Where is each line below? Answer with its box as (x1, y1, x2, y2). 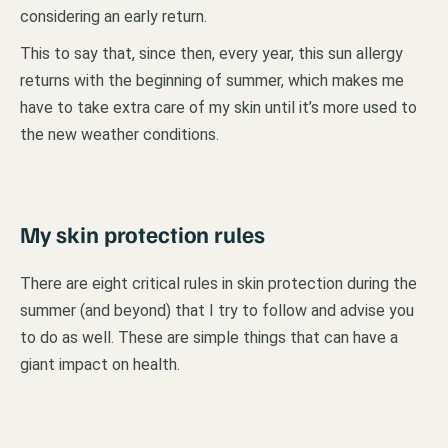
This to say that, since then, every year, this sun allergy (20, 43, 403, 63)
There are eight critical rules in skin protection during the (20, 273, 417, 293)
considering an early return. (20, 6, 207, 26)
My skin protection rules (20, 219, 266, 248)
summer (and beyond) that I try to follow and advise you (20, 300, 414, 320)
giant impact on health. (20, 354, 180, 374)
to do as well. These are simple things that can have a (20, 327, 398, 347)
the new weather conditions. (20, 124, 219, 144)
